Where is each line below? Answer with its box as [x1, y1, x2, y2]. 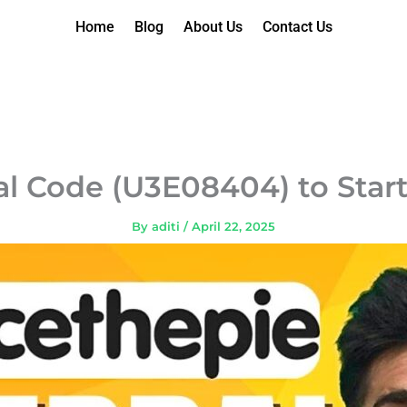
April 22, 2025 [192, 218, 275, 233]
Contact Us [262, 18, 333, 35]
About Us [183, 18, 243, 35]
